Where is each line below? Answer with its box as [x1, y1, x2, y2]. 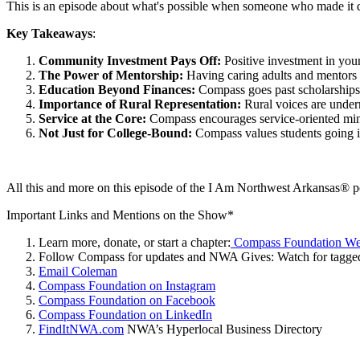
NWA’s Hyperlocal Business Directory [124, 321, 322, 336]
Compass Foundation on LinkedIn [39, 307, 212, 321]
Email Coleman [39, 264, 117, 278]
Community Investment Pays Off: [39, 53, 224, 67]
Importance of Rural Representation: [39, 96, 244, 111]
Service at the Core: [39, 111, 149, 125]
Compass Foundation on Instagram [39, 278, 215, 292]
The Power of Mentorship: [39, 67, 186, 82]
